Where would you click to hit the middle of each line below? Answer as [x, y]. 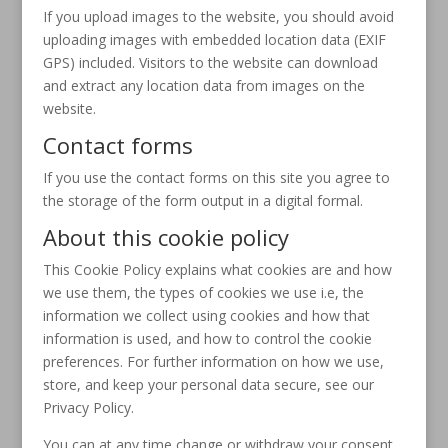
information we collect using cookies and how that [206, 315]
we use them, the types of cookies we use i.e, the [203, 292]
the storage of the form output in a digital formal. [204, 200]
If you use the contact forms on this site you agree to [216, 177]
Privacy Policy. [88, 407]
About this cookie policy [165, 237]
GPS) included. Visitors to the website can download [210, 62]
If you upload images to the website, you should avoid [218, 16]
